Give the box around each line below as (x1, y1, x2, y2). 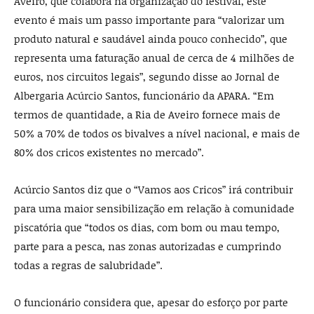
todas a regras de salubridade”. (14, 258, 163, 273)
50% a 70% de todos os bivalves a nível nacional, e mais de (14, 126, 300, 141)
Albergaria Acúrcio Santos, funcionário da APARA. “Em (14, 88, 274, 103)
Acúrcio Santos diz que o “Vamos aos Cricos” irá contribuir (14, 182, 293, 197)
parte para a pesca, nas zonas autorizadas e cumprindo (14, 239, 281, 254)
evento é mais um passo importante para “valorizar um (14, 13, 285, 27)
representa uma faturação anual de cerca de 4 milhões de (14, 50, 294, 65)
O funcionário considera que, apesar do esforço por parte (14, 295, 288, 310)
